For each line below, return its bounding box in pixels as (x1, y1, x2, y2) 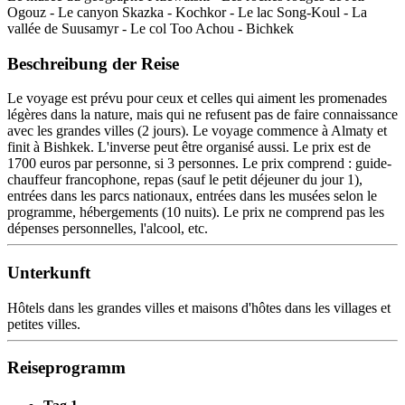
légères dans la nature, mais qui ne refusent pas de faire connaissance (7, 107, 398, 123)
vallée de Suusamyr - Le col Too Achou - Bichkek (7, 20, 294, 36)
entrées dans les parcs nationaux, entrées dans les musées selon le (7, 188, 377, 204)
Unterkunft (7, 262, 90, 282)
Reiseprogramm (7, 358, 126, 378)
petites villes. (7, 316, 80, 332)
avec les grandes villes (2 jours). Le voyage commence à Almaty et (7, 123, 387, 139)
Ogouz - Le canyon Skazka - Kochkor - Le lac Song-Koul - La (7, 4, 367, 20)
